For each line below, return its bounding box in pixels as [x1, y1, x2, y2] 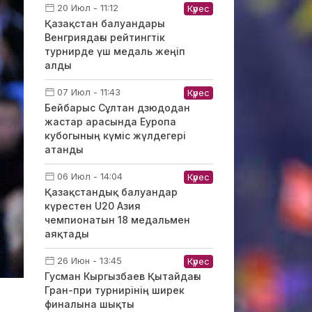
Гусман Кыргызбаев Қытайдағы [44, 270, 201, 282]
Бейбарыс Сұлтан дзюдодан [44, 102, 190, 114]
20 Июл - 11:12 [56, 2, 118, 13]
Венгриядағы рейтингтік [44, 31, 165, 43]
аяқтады [44, 228, 89, 240]
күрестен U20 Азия [44, 200, 141, 212]
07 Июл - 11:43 [56, 86, 120, 97]
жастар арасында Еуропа [44, 116, 176, 127]
